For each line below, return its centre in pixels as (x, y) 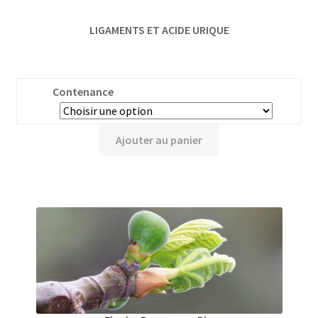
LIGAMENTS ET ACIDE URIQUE (159, 30)
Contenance (83, 92)
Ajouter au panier (159, 140)
